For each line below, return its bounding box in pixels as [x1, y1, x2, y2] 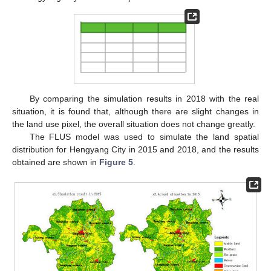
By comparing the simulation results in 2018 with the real [29, 94, 259, 104]
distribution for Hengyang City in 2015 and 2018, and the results [12, 145, 259, 155]
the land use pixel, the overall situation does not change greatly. [12, 119, 255, 129]
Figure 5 [99, 157, 133, 168]
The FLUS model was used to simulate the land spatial [29, 132, 259, 142]
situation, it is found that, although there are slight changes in [12, 106, 259, 117]
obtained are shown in [12, 157, 99, 168]
